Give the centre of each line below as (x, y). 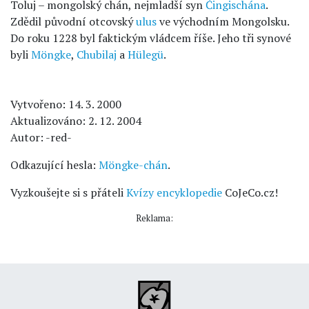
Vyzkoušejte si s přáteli (68, 192)
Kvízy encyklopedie (174, 192)
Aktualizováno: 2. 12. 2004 (76, 121)
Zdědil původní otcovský (73, 21)
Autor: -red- (41, 137)
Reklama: (154, 218)
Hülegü (146, 54)
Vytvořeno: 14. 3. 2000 (66, 104)
